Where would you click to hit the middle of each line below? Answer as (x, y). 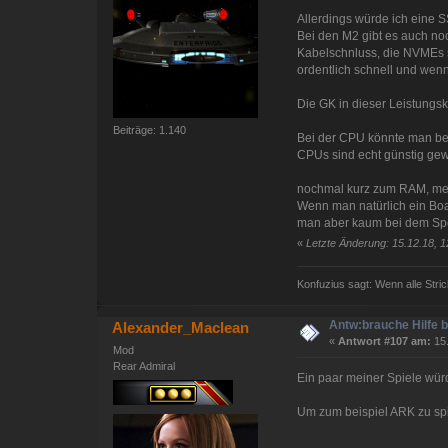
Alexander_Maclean (181, 328)
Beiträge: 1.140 (150, 129)
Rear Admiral (144, 366)
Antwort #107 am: (385, 341)
